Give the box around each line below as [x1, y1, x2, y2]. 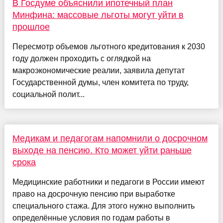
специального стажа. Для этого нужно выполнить [12, 202, 195, 211]
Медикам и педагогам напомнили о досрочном [12, 133, 208, 144]
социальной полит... [12, 90, 85, 99]
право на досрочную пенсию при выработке [12, 190, 175, 199]
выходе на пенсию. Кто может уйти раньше [12, 145, 192, 156]
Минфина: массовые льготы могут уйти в [12, 10, 184, 20]
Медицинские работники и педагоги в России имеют [12, 178, 205, 187]
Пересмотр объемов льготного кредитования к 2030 [12, 42, 205, 51]
